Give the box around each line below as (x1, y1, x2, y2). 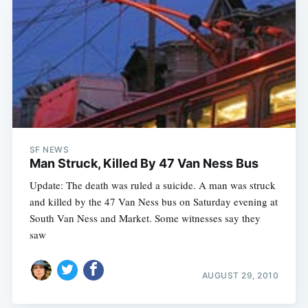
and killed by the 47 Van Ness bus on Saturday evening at (29, 195, 278, 209)
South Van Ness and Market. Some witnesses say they (29, 211, 261, 225)
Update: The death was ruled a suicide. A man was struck (29, 178, 276, 192)
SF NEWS (29, 144, 69, 155)
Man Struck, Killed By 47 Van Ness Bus (29, 156, 258, 171)
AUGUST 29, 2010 (201, 269, 279, 280)
